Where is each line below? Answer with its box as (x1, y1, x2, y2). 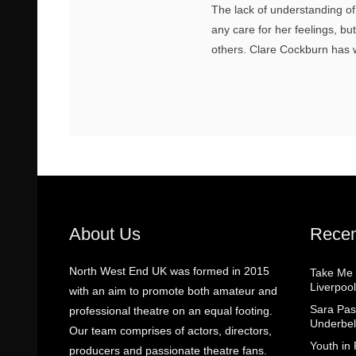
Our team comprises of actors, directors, (69, 324, 272, 337)
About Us (69, 224, 141, 244)
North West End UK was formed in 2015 (69, 265, 269, 277)
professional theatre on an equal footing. (69, 304, 273, 317)
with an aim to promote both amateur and (69, 284, 277, 297)
